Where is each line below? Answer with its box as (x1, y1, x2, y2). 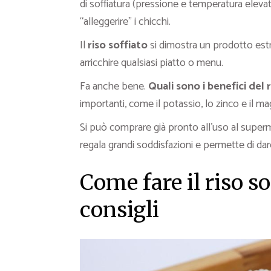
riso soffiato (88, 36, 148, 55)
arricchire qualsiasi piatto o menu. (80, 54, 223, 73)
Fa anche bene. (80, 77, 148, 96)
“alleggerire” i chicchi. (80, 13, 171, 31)
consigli (80, 197, 159, 224)
